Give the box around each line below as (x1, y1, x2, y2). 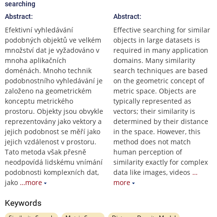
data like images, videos (113, 167, 190, 177)
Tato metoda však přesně (5, 147, 86, 156)
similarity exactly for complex (113, 157, 208, 167)
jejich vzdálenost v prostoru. (5, 137, 96, 146)
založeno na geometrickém (5, 86, 92, 95)
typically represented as (113, 96, 191, 106)
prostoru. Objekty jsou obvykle (5, 106, 103, 116)
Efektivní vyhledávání (5, 25, 73, 34)
